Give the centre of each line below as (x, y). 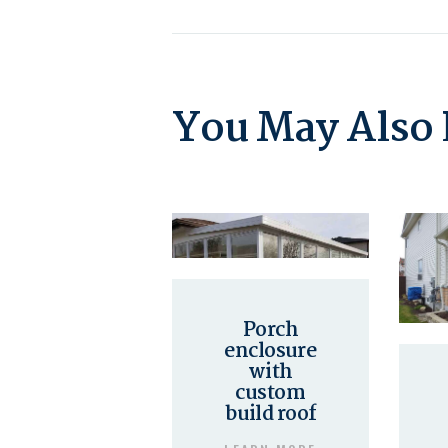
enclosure (270, 351)
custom (270, 393)
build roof (270, 414)
